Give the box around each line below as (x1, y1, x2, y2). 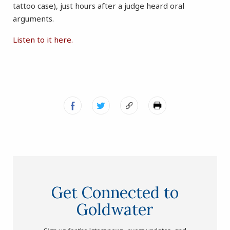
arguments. (13, 13, 54, 24)
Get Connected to (51, 182, 179, 203)
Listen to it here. (13, 34, 73, 45)
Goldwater (76, 199, 154, 220)
